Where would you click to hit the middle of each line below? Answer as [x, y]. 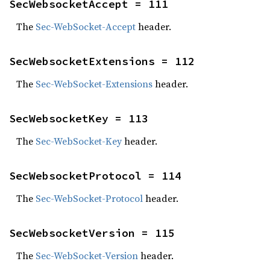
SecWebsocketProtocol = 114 [95, 176]
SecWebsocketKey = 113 [79, 118]
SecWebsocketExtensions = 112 [102, 61]
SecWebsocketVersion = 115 [92, 233]
